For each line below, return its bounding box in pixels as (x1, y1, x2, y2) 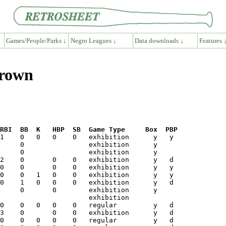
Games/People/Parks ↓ (6, 36, 67, 44)
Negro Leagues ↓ (70, 36, 117, 44)
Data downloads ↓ (135, 36, 184, 44)
